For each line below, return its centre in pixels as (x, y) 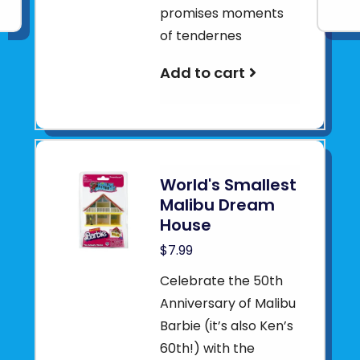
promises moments (222, 13)
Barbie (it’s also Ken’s (227, 326)
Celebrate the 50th (222, 281)
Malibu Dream (218, 205)
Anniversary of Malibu (228, 303)
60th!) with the (208, 348)
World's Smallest (229, 185)
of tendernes (201, 36)
